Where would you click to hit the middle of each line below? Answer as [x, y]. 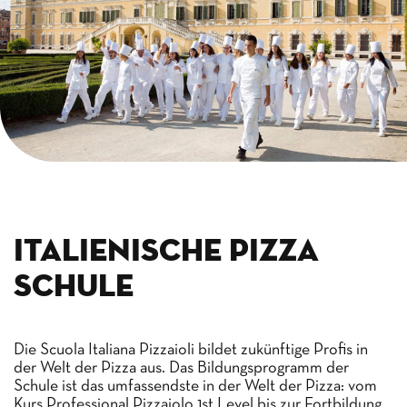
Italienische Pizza [166, 252]
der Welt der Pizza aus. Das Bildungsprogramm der [181, 368]
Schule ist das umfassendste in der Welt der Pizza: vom [195, 386]
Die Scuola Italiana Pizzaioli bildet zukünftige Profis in [191, 350]
